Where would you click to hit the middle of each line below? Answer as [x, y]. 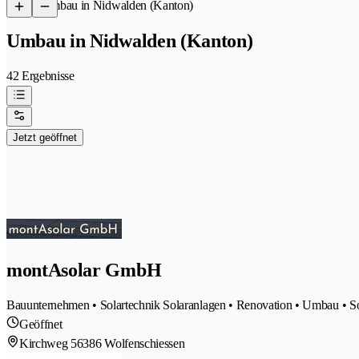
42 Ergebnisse [40, 75]
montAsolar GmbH [84, 270]
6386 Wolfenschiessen [131, 343]
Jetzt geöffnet [45, 137]
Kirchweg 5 [48, 343]
